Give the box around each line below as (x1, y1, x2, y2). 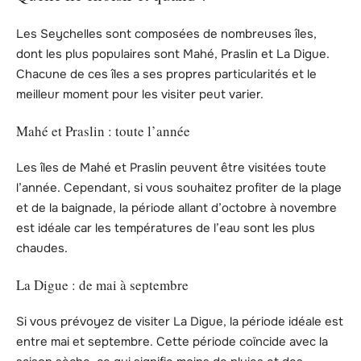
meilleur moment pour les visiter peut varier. (16, 85, 263, 102)
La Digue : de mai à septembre (16, 276, 189, 295)
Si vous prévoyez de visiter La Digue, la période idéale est (16, 313, 343, 330)
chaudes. (16, 239, 68, 256)
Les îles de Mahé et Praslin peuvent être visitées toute (16, 159, 326, 176)
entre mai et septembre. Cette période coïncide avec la (16, 333, 328, 350)
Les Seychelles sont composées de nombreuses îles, (16, 25, 317, 42)
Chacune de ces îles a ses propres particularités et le (16, 65, 317, 82)
